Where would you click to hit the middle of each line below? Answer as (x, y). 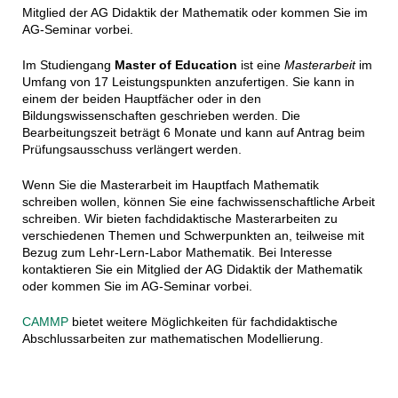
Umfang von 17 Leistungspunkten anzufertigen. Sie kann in (188, 81)
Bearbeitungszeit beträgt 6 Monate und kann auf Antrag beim (193, 132)
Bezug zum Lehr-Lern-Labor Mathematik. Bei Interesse (177, 252)
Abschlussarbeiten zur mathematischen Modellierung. (172, 338)
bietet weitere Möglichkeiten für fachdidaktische (203, 321)
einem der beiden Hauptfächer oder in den (141, 98)
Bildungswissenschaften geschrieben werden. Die (161, 115)
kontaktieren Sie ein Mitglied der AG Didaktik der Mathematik (192, 269)
